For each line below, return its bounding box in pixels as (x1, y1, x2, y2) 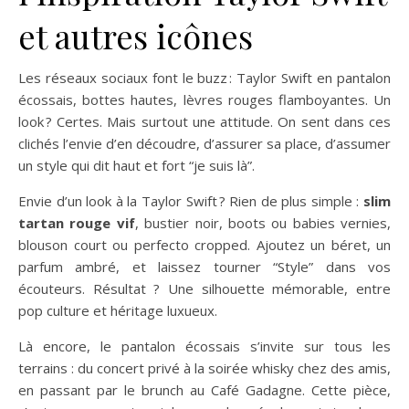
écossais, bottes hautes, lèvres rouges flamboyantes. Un (18, 90, 391, 109)
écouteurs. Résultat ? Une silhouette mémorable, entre (18, 279, 391, 298)
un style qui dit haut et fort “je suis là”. (18, 156, 255, 174)
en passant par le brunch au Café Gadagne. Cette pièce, (18, 381, 391, 399)
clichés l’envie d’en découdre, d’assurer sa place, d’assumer (18, 134, 391, 152)
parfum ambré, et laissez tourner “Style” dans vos (18, 257, 391, 276)
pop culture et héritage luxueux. (18, 301, 217, 320)
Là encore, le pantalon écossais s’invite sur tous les (18, 337, 391, 355)
